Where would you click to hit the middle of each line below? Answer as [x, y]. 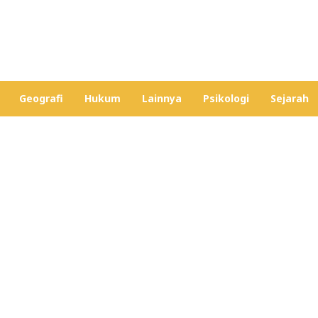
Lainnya [162, 98]
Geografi [41, 98]
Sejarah [290, 98]
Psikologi [226, 98]
